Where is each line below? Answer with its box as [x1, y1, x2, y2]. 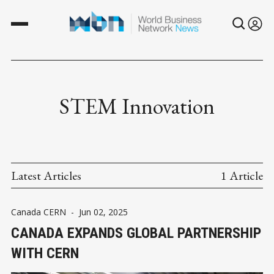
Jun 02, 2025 [79, 206, 128, 218]
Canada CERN [11, 206, 66, 218]
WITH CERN [11, 244, 79, 262]
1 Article [221, 167, 263, 183]
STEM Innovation [59, 91, 215, 120]
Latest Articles [11, 167, 81, 183]
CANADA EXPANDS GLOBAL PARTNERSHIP [11, 224, 261, 242]
